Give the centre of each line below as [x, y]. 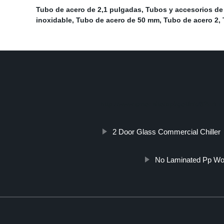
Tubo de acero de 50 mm [118, 20]
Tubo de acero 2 [191, 20]
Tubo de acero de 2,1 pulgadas [89, 10]
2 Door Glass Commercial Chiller [166, 132]
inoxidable [54, 20]
